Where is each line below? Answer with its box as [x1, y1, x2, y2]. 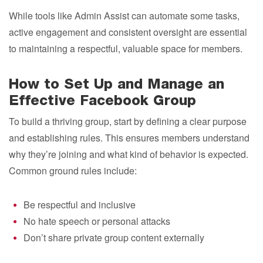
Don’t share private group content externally [23, 231, 204, 244]
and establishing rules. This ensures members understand [9, 131, 249, 144]
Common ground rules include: [9, 164, 137, 177]
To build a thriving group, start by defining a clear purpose [9, 114, 247, 128]
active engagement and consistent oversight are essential [9, 25, 247, 39]
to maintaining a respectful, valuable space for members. [9, 42, 242, 55]
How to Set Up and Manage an [9, 79, 224, 93]
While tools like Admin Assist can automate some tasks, [9, 9, 240, 22]
